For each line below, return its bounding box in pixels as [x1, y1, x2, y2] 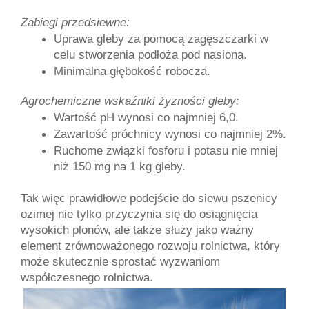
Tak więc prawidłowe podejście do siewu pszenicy [21, 191, 277, 206]
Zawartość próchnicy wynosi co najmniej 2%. [54, 127, 286, 141]
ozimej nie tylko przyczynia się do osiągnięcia [21, 207, 257, 221]
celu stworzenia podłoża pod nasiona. [54, 48, 247, 62]
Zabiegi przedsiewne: [21, 15, 130, 30]
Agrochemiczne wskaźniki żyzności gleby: [21, 94, 239, 108]
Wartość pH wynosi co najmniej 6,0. [54, 110, 239, 125]
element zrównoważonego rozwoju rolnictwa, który [21, 239, 280, 253]
